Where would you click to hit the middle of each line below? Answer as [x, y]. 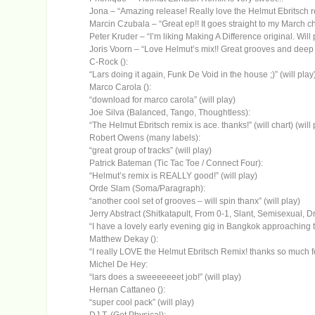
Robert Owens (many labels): [145, 138]
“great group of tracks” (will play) [151, 151]
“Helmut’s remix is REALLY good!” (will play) [174, 176]
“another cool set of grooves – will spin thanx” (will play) [195, 201]
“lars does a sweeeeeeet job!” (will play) [166, 277]
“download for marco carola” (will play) [163, 100]
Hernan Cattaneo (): [128, 290]
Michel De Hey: [119, 265]
